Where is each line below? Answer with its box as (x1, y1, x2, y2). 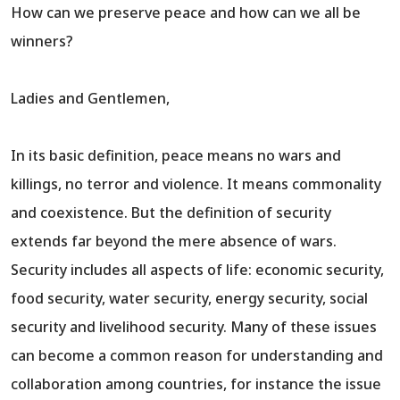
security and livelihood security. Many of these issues (11, 317, 377, 337)
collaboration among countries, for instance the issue (11, 374, 381, 395)
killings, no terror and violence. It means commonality (11, 174, 381, 195)
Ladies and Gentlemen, (11, 88, 170, 109)
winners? (11, 31, 73, 52)
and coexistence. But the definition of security (11, 203, 331, 223)
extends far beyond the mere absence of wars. (11, 231, 337, 252)
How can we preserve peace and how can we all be (11, 3, 361, 23)
